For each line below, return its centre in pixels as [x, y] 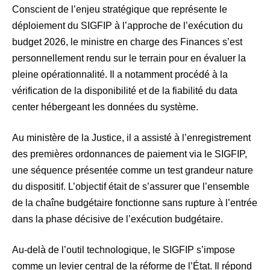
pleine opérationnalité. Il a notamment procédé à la [120, 75]
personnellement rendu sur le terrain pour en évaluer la [129, 58]
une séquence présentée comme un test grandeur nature [133, 171]
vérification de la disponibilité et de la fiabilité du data [125, 91]
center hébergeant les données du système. [105, 107]
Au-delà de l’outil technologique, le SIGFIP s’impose [124, 250]
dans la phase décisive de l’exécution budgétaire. [118, 219]
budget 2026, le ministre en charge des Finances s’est [127, 42]
